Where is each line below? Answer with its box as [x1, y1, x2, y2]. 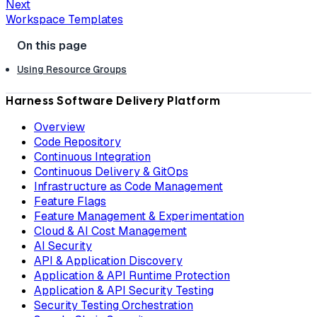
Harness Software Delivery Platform [6, 93, 220, 108]
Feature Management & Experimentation [34, 208, 244, 224]
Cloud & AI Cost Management [34, 223, 187, 238]
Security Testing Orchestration [34, 297, 193, 313]
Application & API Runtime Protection [34, 267, 230, 283]
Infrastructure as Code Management [34, 178, 223, 194]
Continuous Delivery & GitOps [34, 163, 188, 179]
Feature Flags [34, 193, 106, 209]
